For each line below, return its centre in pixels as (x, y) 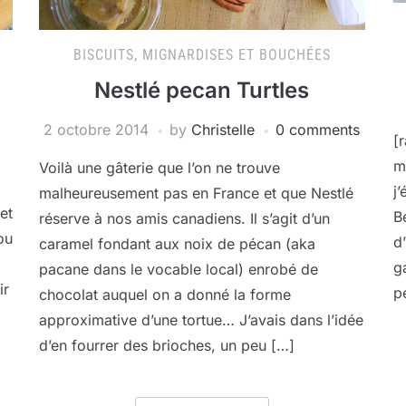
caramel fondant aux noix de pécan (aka (177, 244)
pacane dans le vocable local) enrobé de (178, 269)
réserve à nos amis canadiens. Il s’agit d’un (184, 218)
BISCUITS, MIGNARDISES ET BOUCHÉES (202, 55)
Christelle (223, 130)
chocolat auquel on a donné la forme (164, 295)
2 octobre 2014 (97, 130)
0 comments (318, 130)
